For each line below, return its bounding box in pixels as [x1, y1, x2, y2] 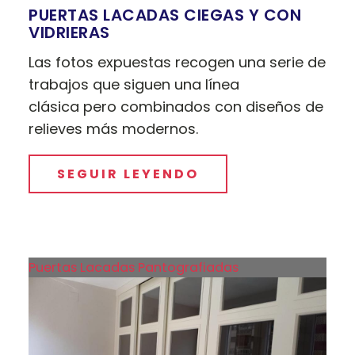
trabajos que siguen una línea [29, 74, 240, 95]
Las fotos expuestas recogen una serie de [29, 52, 326, 73]
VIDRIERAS [29, 21, 110, 44]
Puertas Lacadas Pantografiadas [29, 258, 239, 277]
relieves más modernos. [29, 119, 199, 139]
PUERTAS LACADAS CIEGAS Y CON [29, 4, 302, 27]
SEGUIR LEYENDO [57, 165, 200, 184]
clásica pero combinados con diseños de [29, 97, 324, 117]
